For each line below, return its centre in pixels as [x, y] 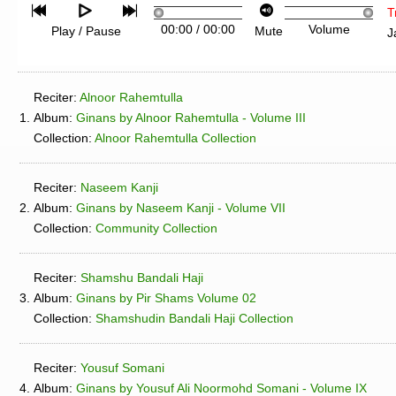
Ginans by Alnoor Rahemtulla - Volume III [191, 117]
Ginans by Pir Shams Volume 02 [166, 297]
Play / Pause [86, 31]
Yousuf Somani [122, 367]
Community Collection [156, 228]
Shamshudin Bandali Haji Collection [194, 318]
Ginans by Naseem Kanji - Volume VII [181, 207]
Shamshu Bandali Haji [142, 277]
